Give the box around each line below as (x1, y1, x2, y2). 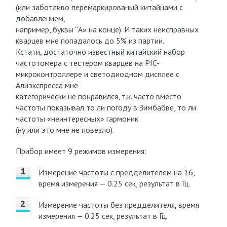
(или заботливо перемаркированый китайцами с (15, 2, 183, 12)
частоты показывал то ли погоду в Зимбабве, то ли (15, 102, 196, 112)
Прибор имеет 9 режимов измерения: (15, 146, 146, 156)
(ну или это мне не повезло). (15, 125, 114, 135)
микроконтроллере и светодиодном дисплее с (15, 69, 179, 79)
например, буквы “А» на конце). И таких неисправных (15, 24, 199, 34)
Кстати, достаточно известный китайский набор (15, 47, 185, 57)
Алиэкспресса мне (15, 80, 78, 90)
